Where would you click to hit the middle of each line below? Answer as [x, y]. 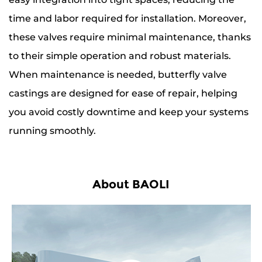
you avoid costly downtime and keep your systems [129, 112]
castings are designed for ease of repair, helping [123, 93]
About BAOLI [131, 184]
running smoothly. [52, 131]
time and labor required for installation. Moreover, [127, 18]
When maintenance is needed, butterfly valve [118, 75]
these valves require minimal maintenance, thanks [130, 37]
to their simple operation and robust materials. [120, 56]
